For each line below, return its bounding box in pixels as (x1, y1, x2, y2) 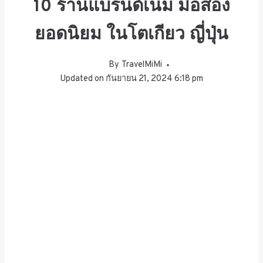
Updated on (59, 73, 104, 85)
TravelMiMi (121, 59, 162, 71)
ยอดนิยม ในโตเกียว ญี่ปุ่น (35, 23, 228, 46)
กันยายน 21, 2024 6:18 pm (106, 73, 204, 85)
